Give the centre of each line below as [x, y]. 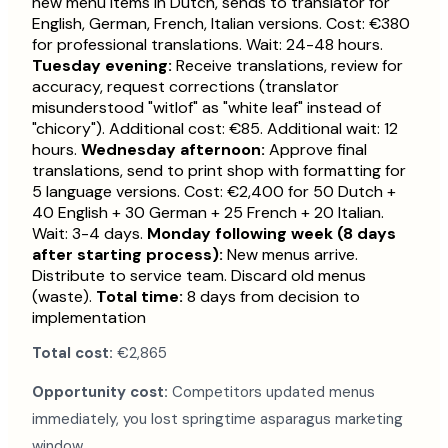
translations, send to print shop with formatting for [219, 171]
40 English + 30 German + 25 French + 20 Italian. [208, 213]
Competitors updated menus [271, 392]
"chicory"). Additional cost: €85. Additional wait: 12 [215, 129]
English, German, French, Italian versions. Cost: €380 [221, 24]
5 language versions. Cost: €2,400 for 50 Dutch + [214, 192]
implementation [89, 318]
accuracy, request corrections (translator [185, 87]
